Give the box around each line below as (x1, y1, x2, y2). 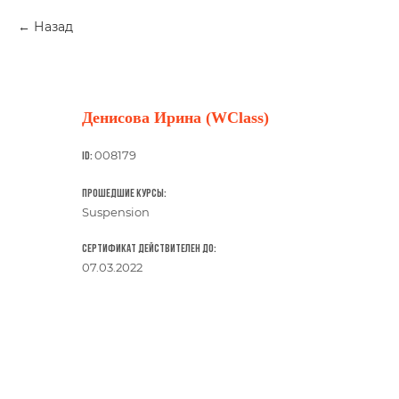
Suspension (82, 205, 150, 219)
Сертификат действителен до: (82, 243, 216, 255)
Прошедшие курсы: (82, 188, 167, 199)
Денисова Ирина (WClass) (82, 109, 269, 126)
